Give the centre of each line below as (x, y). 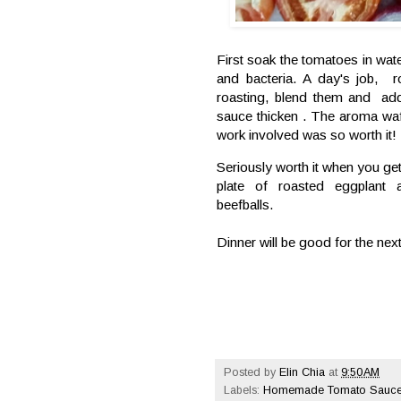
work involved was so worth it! (307, 134)
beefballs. (247, 205)
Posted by (252, 372)
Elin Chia (302, 372)
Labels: (243, 390)
